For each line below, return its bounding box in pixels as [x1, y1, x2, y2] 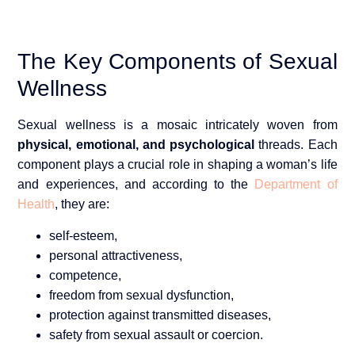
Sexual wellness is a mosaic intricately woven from [17, 118, 338, 132]
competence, [49, 268, 122, 282]
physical [17, 138, 69, 152]
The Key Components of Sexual [17, 49, 338, 74]
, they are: [55, 197, 110, 212]
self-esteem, [49, 228, 118, 242]
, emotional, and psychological [68, 138, 255, 152]
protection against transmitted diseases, [49, 307, 272, 322]
